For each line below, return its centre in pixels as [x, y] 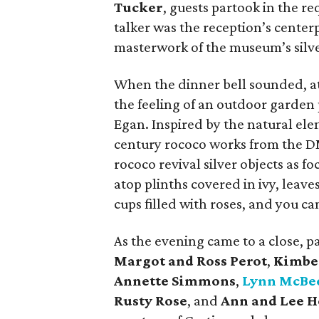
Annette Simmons [175, 281]
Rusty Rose [151, 300]
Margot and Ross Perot [190, 261]
